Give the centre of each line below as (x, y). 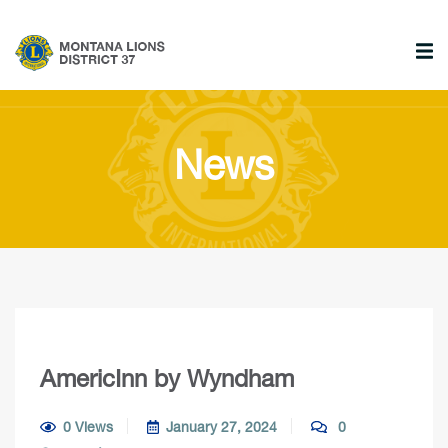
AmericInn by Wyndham (167, 378)
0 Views (87, 426)
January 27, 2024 (221, 426)
